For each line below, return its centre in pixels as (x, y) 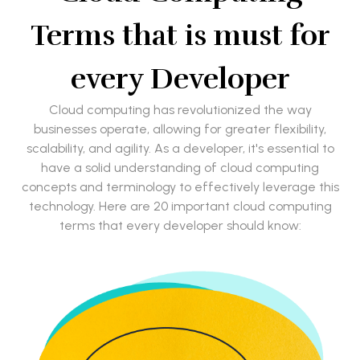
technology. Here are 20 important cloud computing (180, 207)
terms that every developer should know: (180, 226)
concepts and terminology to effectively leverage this (180, 187)
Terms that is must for (180, 36)
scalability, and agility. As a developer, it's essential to (180, 149)
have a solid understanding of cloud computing (180, 168)
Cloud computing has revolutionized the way (180, 110)
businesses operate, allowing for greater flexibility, (180, 129)
